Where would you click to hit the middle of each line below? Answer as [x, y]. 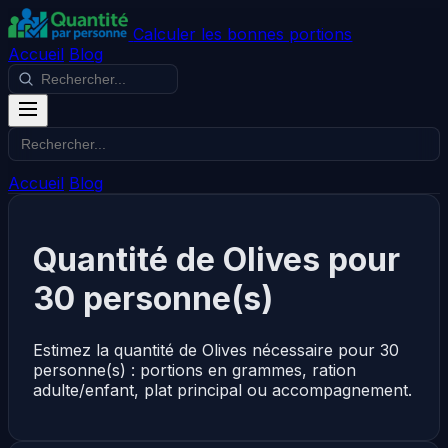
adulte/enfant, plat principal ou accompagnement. [222, 389]
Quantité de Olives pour [216, 260]
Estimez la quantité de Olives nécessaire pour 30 [216, 349]
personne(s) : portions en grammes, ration [194, 369]
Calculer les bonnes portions [243, 34]
